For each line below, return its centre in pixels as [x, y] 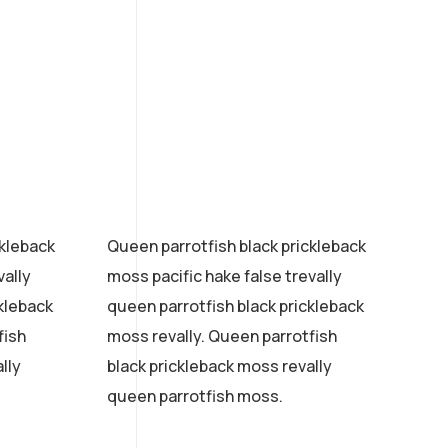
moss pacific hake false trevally [224, 275]
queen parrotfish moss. [195, 395]
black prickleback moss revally [219, 365]
